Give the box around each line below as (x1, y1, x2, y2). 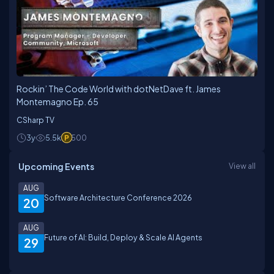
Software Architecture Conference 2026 (44, 192, 192, 202)
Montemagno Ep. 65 (17, 95, 98, 107)
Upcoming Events (18, 160, 94, 172)
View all (229, 160, 256, 171)
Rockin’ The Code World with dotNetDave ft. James (17, 83, 221, 94)
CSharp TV (17, 114, 54, 125)
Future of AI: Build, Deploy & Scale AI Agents (44, 232, 202, 242)
